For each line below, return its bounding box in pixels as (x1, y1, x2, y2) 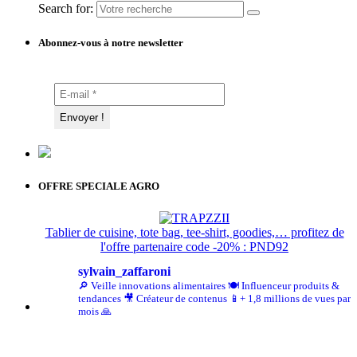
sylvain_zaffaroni (78, 264, 171, 278)
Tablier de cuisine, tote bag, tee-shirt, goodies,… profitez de (45, 225, 344, 239)
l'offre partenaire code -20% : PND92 (100, 239, 288, 253)
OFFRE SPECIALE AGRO (38, 180, 159, 193)
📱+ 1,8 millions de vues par (227, 292, 351, 304)
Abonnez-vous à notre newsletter (38, 37, 183, 49)
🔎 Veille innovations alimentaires (78, 279, 226, 292)
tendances (78, 292, 121, 304)
